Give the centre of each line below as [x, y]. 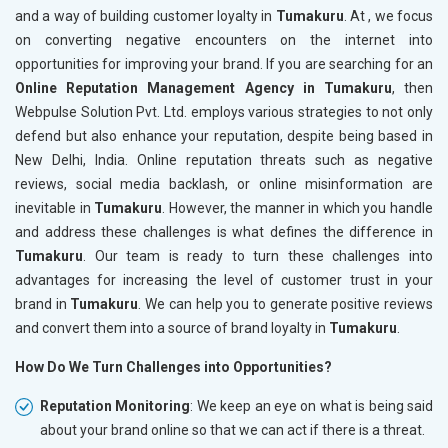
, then [412, 87]
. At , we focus [388, 15]
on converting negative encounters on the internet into [224, 39]
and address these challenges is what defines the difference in [224, 231]
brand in [43, 303]
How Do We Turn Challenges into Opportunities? [173, 366]
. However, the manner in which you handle [298, 207]
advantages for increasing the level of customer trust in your [224, 279]
